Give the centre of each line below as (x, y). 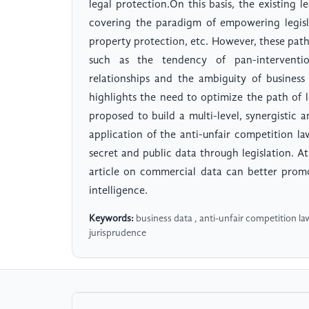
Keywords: (111, 219)
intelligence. (118, 191)
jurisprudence (118, 233)
